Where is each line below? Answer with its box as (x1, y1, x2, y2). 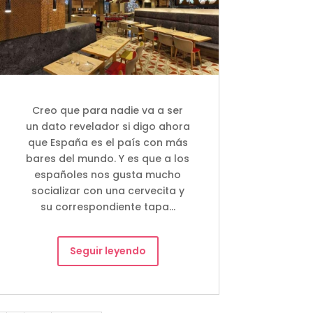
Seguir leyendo (69, 243, 146, 258)
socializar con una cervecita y (31, 183, 184, 198)
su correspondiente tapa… (40, 199, 175, 214)
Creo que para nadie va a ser (32, 103, 184, 117)
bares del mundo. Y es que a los (26, 151, 190, 166)
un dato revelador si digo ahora (25, 119, 190, 133)
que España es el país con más (27, 135, 188, 150)
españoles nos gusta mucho (34, 167, 182, 182)
